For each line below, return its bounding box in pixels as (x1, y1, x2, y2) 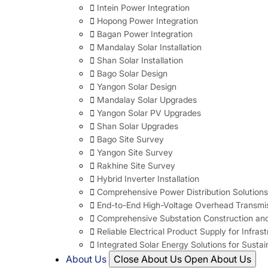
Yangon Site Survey (97, 147, 173, 157)
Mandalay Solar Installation (97, 41, 202, 52)
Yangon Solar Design (97, 81, 176, 92)
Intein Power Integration (97, 2, 190, 13)
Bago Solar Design (97, 68, 167, 78)
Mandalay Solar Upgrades (97, 94, 197, 105)
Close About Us (114, 252, 182, 265)
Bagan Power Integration (97, 28, 193, 39)
